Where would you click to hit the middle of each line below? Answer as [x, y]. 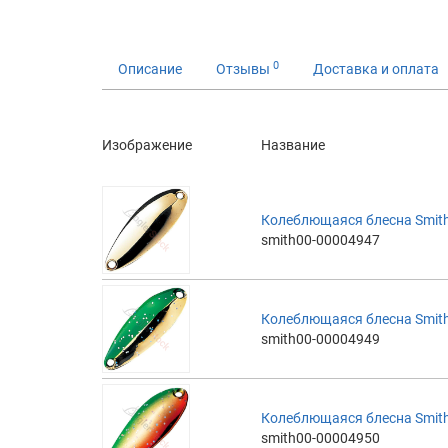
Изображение [147, 144]
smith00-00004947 [320, 239]
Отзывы [244, 68]
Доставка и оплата [376, 68]
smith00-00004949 [320, 338]
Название [293, 144]
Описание [150, 68]
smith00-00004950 [320, 437]
